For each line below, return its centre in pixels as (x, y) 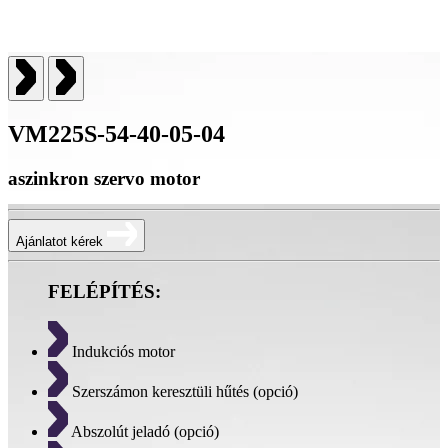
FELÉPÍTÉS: (104, 291)
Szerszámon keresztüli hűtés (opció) (183, 392)
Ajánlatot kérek (61, 241)
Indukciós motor (121, 352)
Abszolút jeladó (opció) (143, 432)
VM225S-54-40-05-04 (116, 134)
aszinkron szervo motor (104, 179)
